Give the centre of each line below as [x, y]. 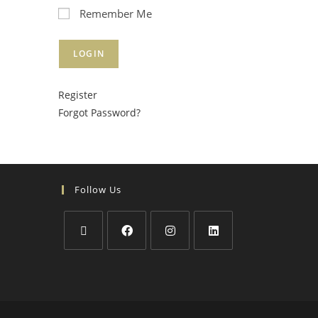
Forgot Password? [99, 112]
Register [78, 94]
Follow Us [98, 189]
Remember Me [116, 13]
